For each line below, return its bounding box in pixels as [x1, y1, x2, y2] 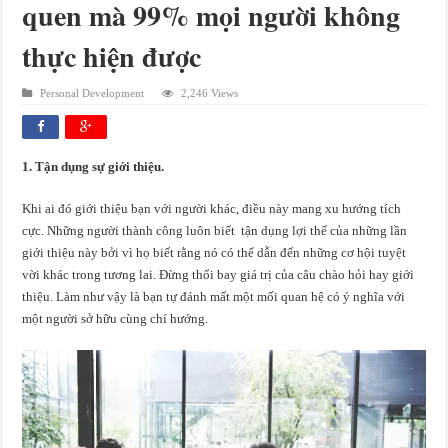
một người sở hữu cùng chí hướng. [22, 311, 209, 327]
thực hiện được [22, 36, 202, 78]
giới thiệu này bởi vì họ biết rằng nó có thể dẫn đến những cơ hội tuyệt [22, 245, 407, 261]
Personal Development [40, 87, 145, 100]
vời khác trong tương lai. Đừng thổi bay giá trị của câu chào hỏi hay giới [22, 267, 415, 283]
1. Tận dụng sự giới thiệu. [22, 159, 165, 175]
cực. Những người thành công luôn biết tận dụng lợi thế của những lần [22, 223, 408, 239]
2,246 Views [181, 87, 239, 100]
